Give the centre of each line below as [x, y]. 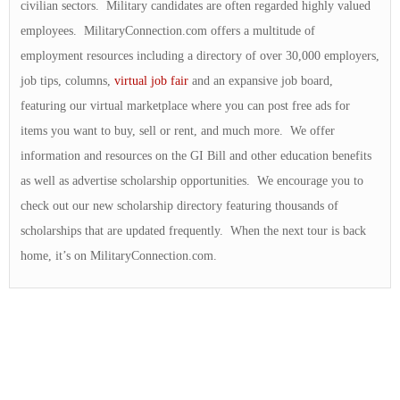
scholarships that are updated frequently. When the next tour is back [193, 231]
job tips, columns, [67, 81]
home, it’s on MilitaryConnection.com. [119, 256]
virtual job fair [151, 81]
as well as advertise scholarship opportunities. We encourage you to [192, 181]
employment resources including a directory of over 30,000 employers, [200, 56]
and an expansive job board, [261, 81]
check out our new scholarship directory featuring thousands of [179, 206]
